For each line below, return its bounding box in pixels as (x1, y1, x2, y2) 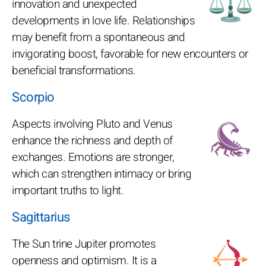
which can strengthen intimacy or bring (12, 165, 191, 182)
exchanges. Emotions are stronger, (12, 148, 175, 166)
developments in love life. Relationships (12, 12, 195, 29)
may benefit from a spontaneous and (12, 28, 185, 46)
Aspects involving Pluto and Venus (12, 115, 173, 132)
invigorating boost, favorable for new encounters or (12, 45, 248, 62)
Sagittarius (12, 207, 70, 227)
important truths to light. (12, 182, 123, 199)
